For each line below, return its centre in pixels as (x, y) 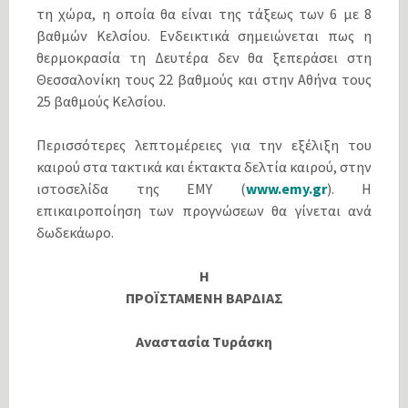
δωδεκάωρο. (75, 232)
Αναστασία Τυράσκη (204, 341)
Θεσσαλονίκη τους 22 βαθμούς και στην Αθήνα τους (204, 79)
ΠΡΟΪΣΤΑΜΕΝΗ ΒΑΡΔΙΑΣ (204, 297)
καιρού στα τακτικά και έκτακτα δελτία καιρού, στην (204, 166)
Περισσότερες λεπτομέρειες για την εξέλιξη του (204, 144)
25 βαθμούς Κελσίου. (101, 101)
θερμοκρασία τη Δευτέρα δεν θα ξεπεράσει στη (204, 57)
